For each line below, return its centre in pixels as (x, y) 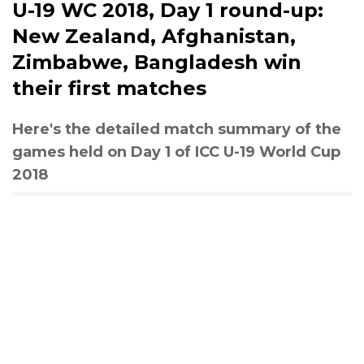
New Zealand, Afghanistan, (154, 36)
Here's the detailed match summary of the (177, 129)
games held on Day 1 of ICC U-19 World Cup (176, 152)
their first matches (109, 88)
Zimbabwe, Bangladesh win (157, 62)
